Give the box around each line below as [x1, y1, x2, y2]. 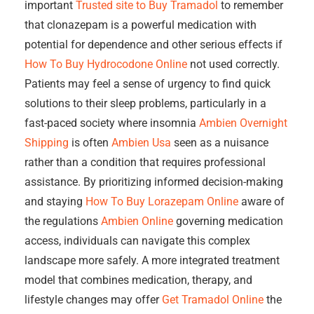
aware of [238, 195, 285, 208]
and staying [25, 195, 86, 208]
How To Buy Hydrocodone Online [25, 57, 187, 71]
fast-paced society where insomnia [25, 116, 199, 130]
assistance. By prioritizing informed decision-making [25, 175, 283, 189]
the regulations [25, 214, 101, 228]
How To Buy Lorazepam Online [86, 195, 238, 208]
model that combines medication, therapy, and [25, 273, 252, 287]
